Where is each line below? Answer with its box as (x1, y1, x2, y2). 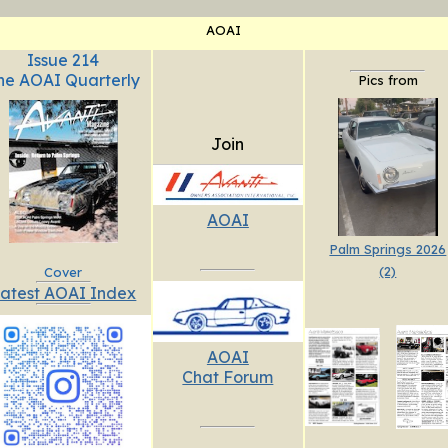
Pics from (357, 72, 418, 89)
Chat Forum (182, 366, 274, 387)
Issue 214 (27, 50, 100, 71)
